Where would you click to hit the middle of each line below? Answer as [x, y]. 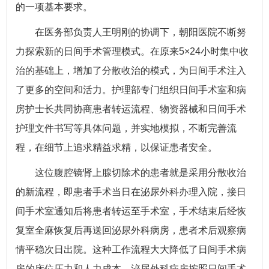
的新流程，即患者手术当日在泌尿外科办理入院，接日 [131, 192]
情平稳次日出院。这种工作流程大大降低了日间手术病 [131, 249]
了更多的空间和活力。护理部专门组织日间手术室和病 [131, 90]
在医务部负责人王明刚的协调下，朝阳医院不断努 [141, 32]
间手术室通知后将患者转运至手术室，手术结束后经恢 [131, 211]
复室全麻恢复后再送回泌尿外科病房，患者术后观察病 [131, 230]
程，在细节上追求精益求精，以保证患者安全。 [116, 147]
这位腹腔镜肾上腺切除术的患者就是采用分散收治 [141, 173]
